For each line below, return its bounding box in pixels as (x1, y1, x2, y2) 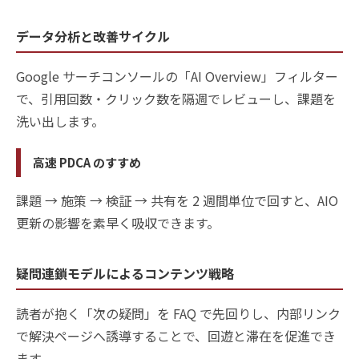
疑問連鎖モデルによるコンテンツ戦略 (16, 263, 234, 283)
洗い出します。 (16, 111, 104, 131)
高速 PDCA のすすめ (33, 153, 141, 171)
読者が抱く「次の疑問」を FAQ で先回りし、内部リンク (16, 303, 341, 323)
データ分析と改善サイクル (16, 26, 170, 46)
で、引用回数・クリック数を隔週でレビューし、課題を (16, 88, 336, 108)
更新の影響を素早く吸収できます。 (16, 212, 220, 232)
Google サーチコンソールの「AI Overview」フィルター (16, 66, 338, 86)
